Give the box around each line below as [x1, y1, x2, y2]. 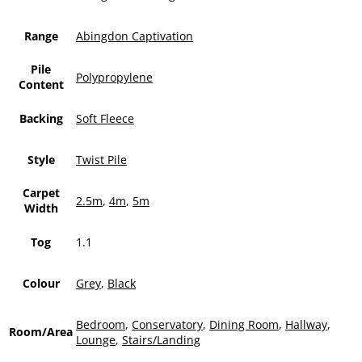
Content [18, 76, 64, 92]
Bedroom [76, 316, 125, 332]
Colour [22, 275, 60, 291]
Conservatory [132, 316, 203, 332]
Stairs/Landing [122, 331, 200, 347]
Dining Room [209, 316, 279, 332]
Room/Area [9, 323, 73, 339]
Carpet [22, 184, 60, 200]
